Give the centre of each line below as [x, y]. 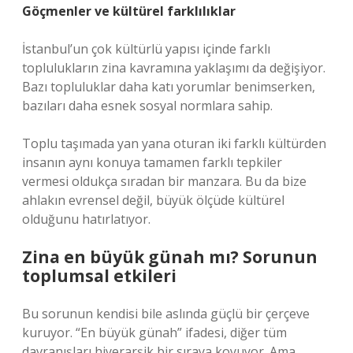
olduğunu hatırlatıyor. [86, 219]
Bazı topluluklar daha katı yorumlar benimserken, [169, 87]
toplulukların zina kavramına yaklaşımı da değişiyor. [174, 68]
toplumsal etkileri [99, 276]
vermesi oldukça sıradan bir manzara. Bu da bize [164, 181]
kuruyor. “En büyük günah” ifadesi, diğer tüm [154, 333]
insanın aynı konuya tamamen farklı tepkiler [152, 162]
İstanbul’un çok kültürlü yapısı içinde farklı [146, 49]
